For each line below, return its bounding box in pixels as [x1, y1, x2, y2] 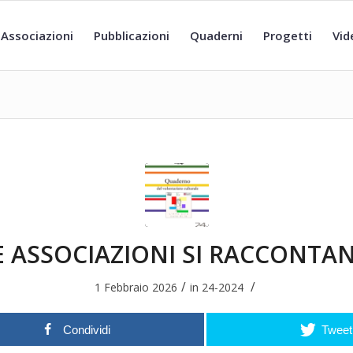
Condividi [63, 323, 111, 336]
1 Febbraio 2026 [94, 280, 177, 295]
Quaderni [190, 28, 243, 43]
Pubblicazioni [94, 28, 169, 43]
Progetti [263, 28, 312, 43]
